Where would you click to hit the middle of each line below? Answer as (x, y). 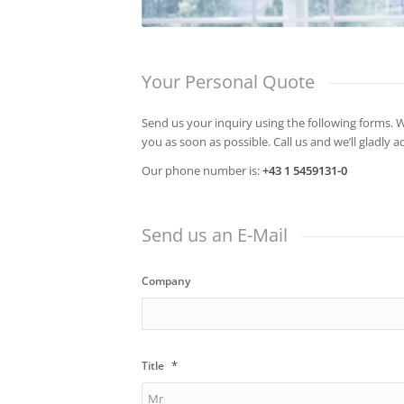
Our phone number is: (202, 170)
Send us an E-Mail (215, 234)
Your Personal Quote (228, 82)
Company (166, 280)
